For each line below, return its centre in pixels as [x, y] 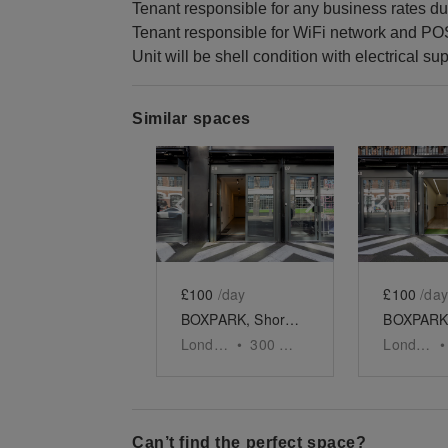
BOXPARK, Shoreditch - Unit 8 [291, 319]
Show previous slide [280, 203]
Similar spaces [191, 119]
